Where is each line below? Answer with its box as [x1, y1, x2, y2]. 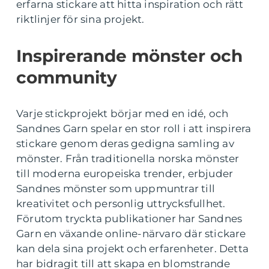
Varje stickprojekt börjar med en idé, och [16, 107, 229, 119]
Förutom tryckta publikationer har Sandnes [16, 212, 243, 225]
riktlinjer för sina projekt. [16, 13, 145, 25]
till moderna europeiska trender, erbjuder [16, 167, 234, 180]
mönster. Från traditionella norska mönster [16, 152, 240, 165]
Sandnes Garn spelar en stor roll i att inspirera [16, 122, 252, 134]
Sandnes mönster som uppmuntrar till [16, 182, 216, 195]
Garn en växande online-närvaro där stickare [16, 227, 246, 240]
